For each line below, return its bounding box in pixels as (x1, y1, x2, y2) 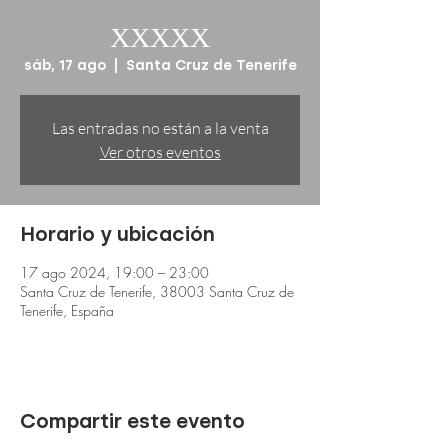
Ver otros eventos (99, 142, 221, 162)
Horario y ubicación (20, 222, 215, 246)
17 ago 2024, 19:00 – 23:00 (20, 263, 209, 282)
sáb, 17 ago (23, 57, 106, 74)
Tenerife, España (20, 301, 114, 320)
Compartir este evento (20, 409, 245, 433)
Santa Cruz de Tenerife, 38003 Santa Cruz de (20, 282, 294, 301)
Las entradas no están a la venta (51, 118, 269, 138)
